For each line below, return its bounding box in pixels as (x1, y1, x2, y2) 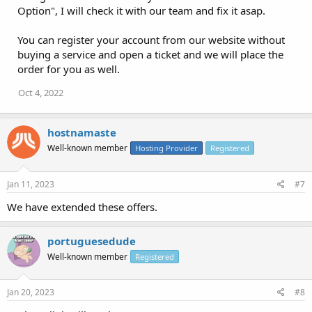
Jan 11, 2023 (7, 178, 54, 190)
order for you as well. (17, 62, 120, 77)
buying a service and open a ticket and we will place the (17, 47, 283, 62)
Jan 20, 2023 (7, 286, 54, 299)
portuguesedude (47, 233, 136, 248)
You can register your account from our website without (17, 33, 285, 47)
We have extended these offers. (7, 199, 157, 214)
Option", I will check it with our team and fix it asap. (17, 3, 265, 18)
